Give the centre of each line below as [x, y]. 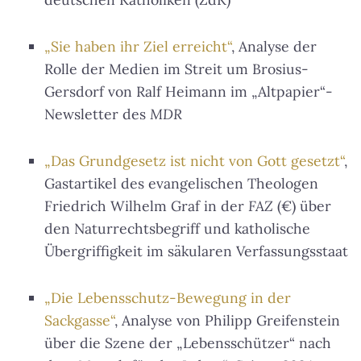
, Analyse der [274, 47]
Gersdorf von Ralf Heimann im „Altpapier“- [189, 92]
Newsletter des [97, 114]
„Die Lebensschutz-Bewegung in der [168, 298]
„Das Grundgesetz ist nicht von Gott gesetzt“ [194, 161]
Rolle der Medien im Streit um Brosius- [176, 69]
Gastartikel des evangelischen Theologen [181, 184]
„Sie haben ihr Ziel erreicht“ [138, 47]
